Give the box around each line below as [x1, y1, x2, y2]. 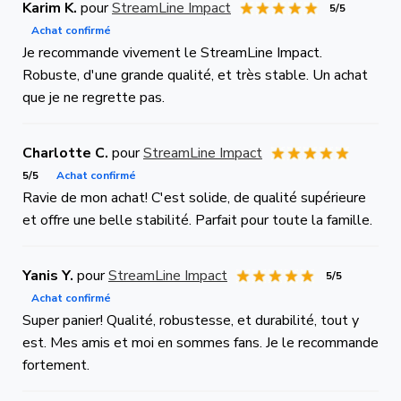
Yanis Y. [22, 265, 73, 286]
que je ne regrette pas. [22, 87, 165, 107]
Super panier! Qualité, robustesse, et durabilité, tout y [22, 310, 359, 330]
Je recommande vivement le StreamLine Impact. [22, 42, 322, 63]
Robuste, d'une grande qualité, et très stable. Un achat [22, 64, 368, 85]
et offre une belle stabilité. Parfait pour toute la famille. [22, 209, 372, 230]
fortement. [22, 354, 90, 375]
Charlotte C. [22, 142, 108, 163]
